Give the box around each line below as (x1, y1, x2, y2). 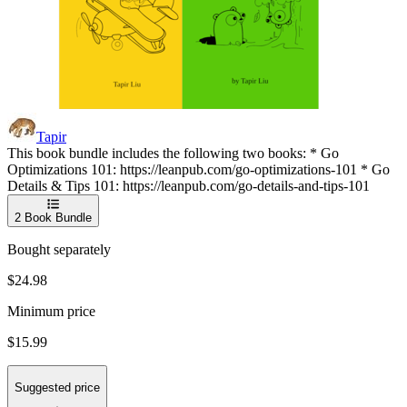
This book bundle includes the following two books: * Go (7, 145, 339, 162)
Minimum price (7, 303, 95, 320)
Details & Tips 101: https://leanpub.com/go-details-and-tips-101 (7, 178, 370, 194)
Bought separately (7, 242, 111, 258)
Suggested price (15, 380, 100, 394)
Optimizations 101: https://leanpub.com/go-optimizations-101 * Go (7, 162, 390, 178)
